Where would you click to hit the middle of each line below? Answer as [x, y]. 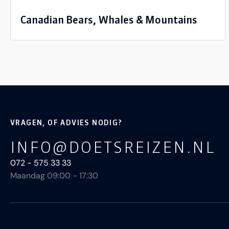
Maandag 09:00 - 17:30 [54, 176]
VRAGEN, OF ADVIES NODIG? [66, 123]
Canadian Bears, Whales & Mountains [109, 19]
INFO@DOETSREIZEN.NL [113, 147]
